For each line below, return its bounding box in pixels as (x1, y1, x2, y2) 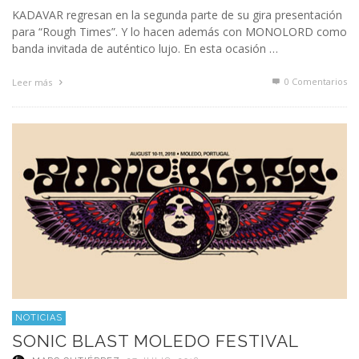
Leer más (12, 76, 54, 89)
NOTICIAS (15, 312, 63, 323)
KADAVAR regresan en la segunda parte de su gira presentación (12, 7, 342, 23)
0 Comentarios (282, 75, 347, 88)
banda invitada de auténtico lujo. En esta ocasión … (12, 41, 278, 57)
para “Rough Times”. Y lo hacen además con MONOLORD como (12, 24, 347, 40)
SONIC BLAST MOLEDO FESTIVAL (12, 330, 299, 351)
